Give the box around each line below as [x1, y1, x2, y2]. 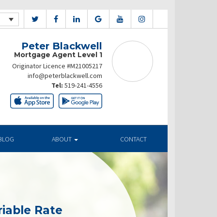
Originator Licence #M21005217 [12, 62, 102, 70]
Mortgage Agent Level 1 [14, 50, 102, 59]
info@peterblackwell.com [28, 71, 102, 80]
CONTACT [120, 135, 147, 143]
